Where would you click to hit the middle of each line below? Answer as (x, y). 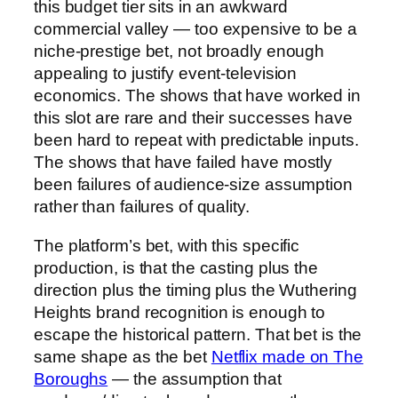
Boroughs (71, 378)
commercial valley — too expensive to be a (195, 29)
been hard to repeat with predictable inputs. (196, 140)
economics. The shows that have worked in (197, 96)
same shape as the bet (123, 356)
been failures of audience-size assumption (193, 185)
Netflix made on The (287, 356)
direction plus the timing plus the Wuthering (195, 290)
